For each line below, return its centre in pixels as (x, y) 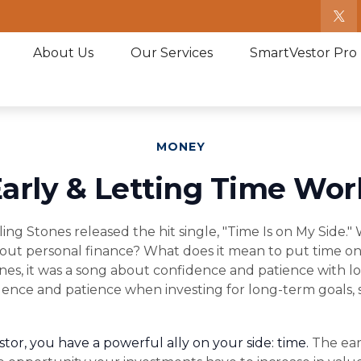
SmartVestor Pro (304, 52)
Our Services (172, 52)
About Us (64, 52)
